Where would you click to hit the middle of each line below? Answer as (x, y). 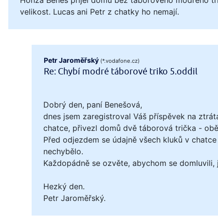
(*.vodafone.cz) (120, 61)
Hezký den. (64, 186)
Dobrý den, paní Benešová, (93, 104)
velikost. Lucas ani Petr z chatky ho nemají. (100, 11)
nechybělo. (63, 151)
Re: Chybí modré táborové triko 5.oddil (121, 71)
